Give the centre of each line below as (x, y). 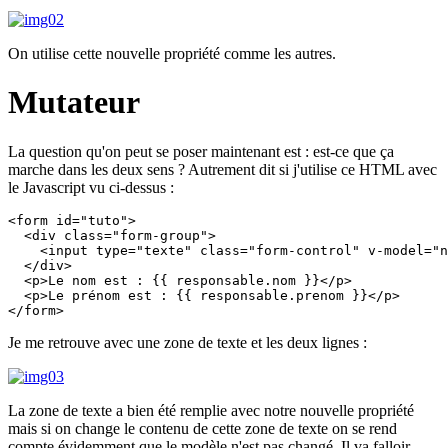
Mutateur (74, 102)
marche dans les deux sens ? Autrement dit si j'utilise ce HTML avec (222, 169)
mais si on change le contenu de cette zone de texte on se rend (202, 428)
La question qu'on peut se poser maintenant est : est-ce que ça (201, 151)
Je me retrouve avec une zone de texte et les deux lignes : (187, 342)
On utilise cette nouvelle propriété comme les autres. (172, 53)
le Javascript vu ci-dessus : (91, 187)
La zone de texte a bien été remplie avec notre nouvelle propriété (211, 410)
